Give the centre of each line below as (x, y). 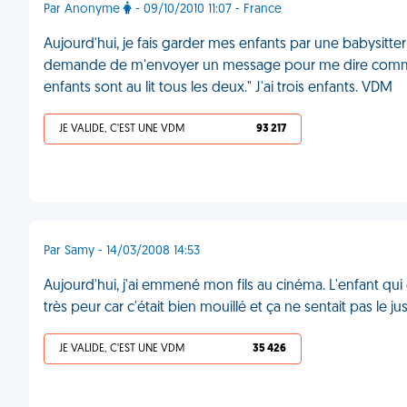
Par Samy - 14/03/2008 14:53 (122, 251)
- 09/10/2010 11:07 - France (207, 10)
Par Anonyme (84, 10)
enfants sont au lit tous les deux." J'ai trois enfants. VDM (218, 88)
